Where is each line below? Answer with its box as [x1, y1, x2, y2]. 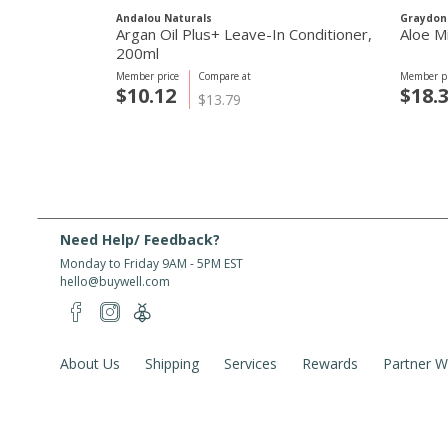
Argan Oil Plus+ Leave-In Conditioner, [116, 24, 372, 44]
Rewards [302, 354, 358, 373]
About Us [60, 354, 120, 373]
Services [224, 354, 277, 373]
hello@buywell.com [60, 273, 170, 290]
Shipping [145, 354, 199, 373]
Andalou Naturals [116, 11, 212, 25]
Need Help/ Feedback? [60, 230, 220, 249]
